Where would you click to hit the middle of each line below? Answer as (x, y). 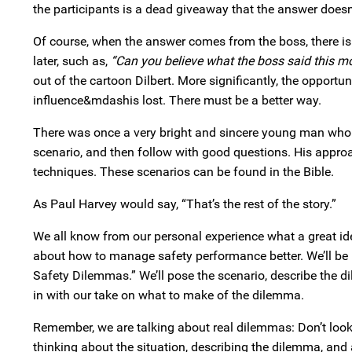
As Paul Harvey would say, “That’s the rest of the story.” (185, 204)
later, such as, (72, 61)
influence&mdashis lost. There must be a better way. (177, 100)
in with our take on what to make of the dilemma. (169, 295)
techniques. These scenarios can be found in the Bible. (183, 172)
